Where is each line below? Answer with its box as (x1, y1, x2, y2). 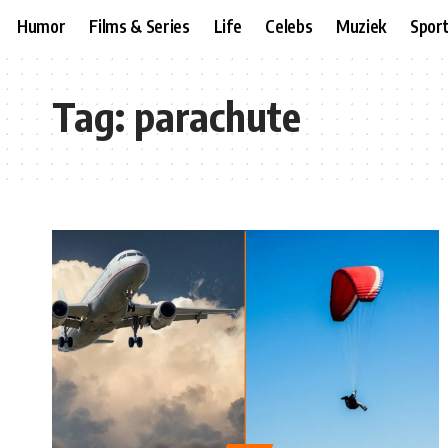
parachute (134, 91, 301, 141)
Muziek (336, 14, 387, 37)
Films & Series (89, 14, 190, 37)
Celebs (265, 14, 313, 37)
